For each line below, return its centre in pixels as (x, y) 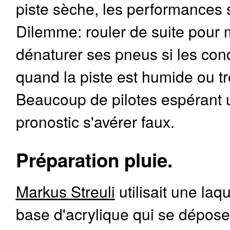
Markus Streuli (65, 191)
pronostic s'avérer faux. (95, 121)
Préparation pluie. (94, 159)
